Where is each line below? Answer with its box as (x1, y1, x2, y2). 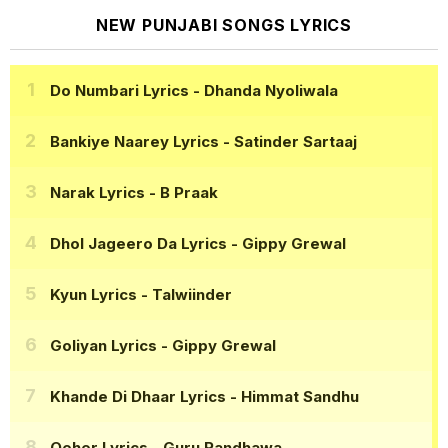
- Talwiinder (137, 284, 232, 304)
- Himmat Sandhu (226, 386, 359, 406)
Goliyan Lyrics (50, 335, 157, 355)
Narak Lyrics (50, 182, 145, 202)
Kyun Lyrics (50, 284, 137, 304)
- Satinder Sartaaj (219, 131, 357, 151)
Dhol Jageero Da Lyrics (50, 233, 227, 253)
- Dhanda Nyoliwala (189, 80, 338, 100)
